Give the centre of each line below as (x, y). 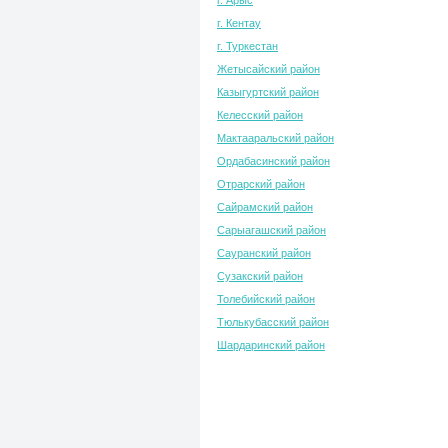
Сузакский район (260, 276)
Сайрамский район (265, 207)
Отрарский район (261, 184)
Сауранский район (264, 253)
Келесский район (260, 115)
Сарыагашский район (271, 230)
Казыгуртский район (268, 92)
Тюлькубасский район (273, 322)
